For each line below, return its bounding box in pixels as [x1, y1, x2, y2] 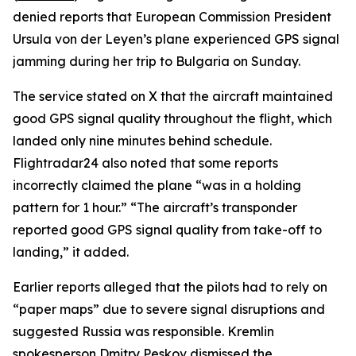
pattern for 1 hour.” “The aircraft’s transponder [13, 199, 297, 215]
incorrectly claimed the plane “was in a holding [13, 177, 301, 193]
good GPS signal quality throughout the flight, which [13, 110, 332, 126]
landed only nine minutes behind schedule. [13, 133, 272, 149]
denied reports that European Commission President [13, 9, 331, 25]
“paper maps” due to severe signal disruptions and [13, 301, 325, 317]
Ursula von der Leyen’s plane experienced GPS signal [13, 31, 339, 47]
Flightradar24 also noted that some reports [13, 155, 278, 171]
